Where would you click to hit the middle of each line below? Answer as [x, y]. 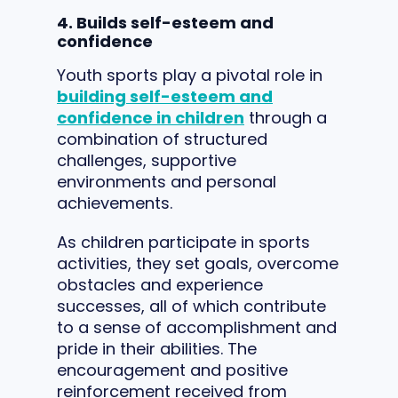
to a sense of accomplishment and [197, 327]
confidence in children [151, 117]
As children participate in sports [183, 242]
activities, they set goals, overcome [198, 263]
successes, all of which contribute [191, 306]
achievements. [115, 203]
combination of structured [162, 139]
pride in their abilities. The [157, 348]
